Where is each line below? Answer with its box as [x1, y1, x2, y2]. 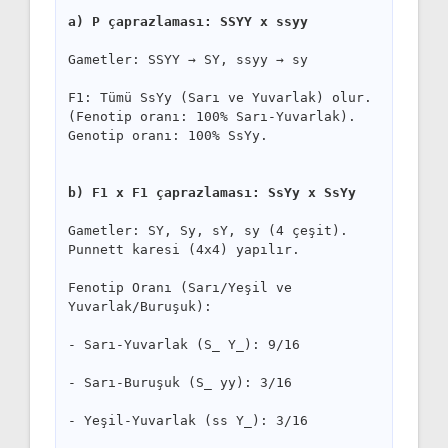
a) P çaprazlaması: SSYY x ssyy [68, 13, 308, 29]
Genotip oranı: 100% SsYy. [68, 127, 268, 143]
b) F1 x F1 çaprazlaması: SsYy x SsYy [68, 184, 356, 200]
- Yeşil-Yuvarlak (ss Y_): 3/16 [68, 412, 308, 428]
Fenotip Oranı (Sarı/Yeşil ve [68, 279, 292, 295]
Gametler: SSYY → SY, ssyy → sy [68, 51, 308, 67]
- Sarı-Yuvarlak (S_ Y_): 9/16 [68, 336, 300, 352]
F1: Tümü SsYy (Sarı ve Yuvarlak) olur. [68, 89, 372, 105]
